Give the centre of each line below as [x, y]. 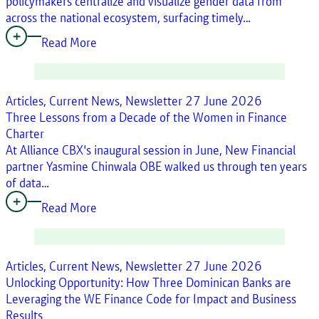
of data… [27, 182]
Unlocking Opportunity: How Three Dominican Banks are [148, 282]
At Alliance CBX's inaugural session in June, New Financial [151, 150]
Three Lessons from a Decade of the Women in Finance [146, 117]
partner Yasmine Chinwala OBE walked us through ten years [156, 166]
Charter [25, 133]
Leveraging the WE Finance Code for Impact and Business [151, 298]
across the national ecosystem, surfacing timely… [128, 17]
